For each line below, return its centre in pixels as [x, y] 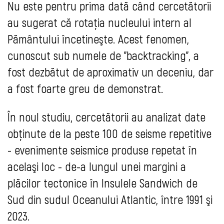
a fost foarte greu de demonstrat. [85, 88]
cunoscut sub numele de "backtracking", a [103, 55]
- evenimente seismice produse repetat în [102, 150]
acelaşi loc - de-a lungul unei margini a [97, 166]
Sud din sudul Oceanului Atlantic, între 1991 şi [110, 199]
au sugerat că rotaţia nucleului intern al [99, 22]
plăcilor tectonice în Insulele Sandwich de [102, 183]
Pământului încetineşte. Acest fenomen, [98, 39]
